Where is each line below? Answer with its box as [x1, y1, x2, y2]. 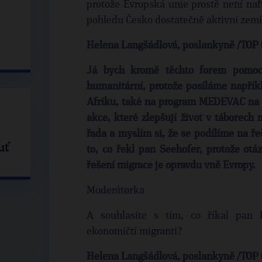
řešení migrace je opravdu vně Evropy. [87, 160, 256, 171]
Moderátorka [87, 185, 144, 196]
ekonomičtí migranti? [87, 226, 182, 237]
